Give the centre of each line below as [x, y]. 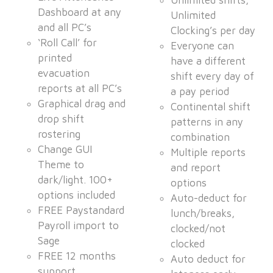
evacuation [64, 73]
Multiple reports [208, 153]
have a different [208, 61]
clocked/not [198, 229]
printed [55, 58]
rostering [59, 134]
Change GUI [65, 150]
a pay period [200, 92]
